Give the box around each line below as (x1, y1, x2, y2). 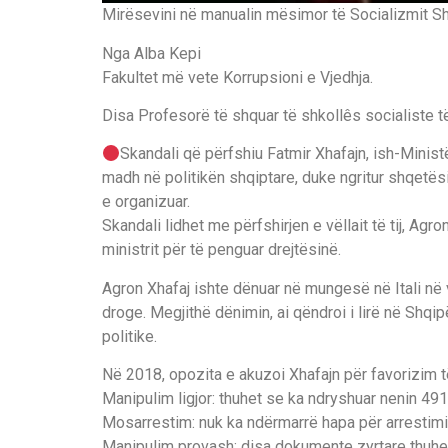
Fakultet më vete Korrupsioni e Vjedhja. (102, 67, 373, 87)
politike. (102, 326, 157, 346)
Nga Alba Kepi (102, 43, 201, 63)
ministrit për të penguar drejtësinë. (102, 240, 341, 260)
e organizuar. (102, 192, 190, 212)
